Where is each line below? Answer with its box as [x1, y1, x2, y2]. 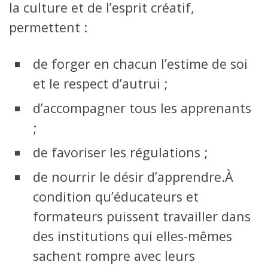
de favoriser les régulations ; [33, 143, 208, 161]
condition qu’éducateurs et [33, 187, 199, 205]
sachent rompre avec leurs [33, 246, 195, 264]
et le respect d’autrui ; [33, 74, 167, 92]
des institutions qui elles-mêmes [33, 227, 232, 245]
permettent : [9, 18, 87, 36]
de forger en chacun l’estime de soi [33, 54, 248, 72]
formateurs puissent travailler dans [33, 207, 251, 225]
